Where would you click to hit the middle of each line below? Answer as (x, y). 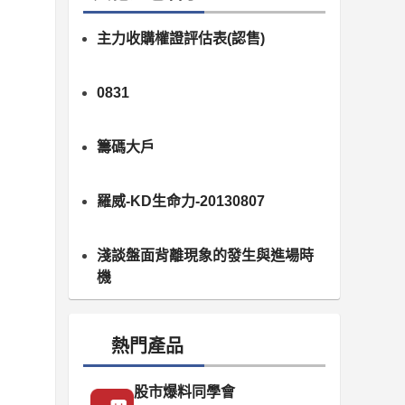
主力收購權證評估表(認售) (181, 38)
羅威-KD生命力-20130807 (181, 201)
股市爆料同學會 (184, 392)
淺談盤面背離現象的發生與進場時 (205, 255)
